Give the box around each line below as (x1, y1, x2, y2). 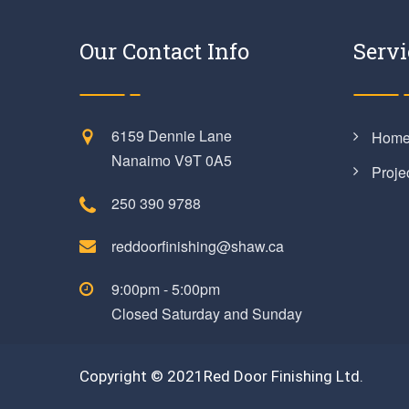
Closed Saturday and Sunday (111, 303, 302, 324)
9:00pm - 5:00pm (111, 278, 220, 299)
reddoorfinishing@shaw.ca (111, 236, 284, 257)
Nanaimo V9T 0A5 (111, 150, 232, 171)
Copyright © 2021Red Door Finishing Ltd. (79, 367, 363, 385)
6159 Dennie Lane (111, 125, 232, 146)
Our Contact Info (79, 37, 249, 66)
